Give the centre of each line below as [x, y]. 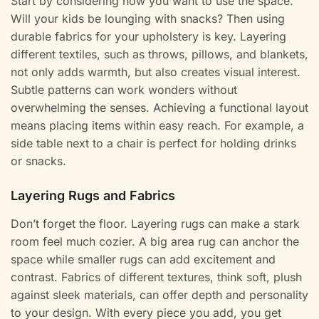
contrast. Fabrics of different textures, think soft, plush [156, 277]
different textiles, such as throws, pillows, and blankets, [159, 54]
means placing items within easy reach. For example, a [157, 126]
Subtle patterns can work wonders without [124, 90]
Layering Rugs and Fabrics [93, 196]
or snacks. [38, 161]
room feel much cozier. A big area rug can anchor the [155, 242]
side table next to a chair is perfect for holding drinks [153, 143]
